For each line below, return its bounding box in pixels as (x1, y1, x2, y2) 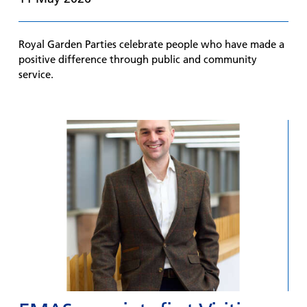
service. (18, 68, 53, 81)
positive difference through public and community (18, 53, 257, 66)
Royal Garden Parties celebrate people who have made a (18, 38, 284, 51)
